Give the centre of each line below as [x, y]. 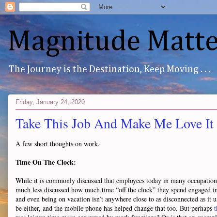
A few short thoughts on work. [58, 144]
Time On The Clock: [46, 162]
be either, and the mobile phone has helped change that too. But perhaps [115, 208]
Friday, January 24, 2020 [50, 102]
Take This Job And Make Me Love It [115, 123]
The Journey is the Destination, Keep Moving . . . [109, 69]
